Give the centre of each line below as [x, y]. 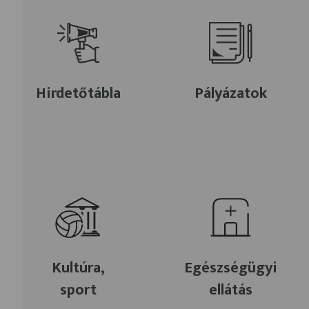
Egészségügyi [230, 268]
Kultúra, [79, 268]
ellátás [230, 290]
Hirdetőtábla [79, 94]
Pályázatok [230, 94]
